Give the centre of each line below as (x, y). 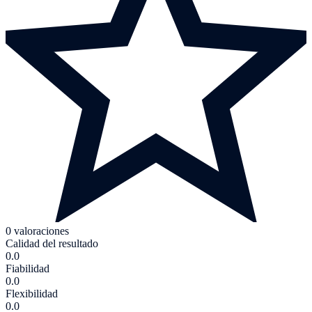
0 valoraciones (37, 231)
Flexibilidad (32, 294)
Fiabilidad (28, 269)
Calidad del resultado (52, 244)
